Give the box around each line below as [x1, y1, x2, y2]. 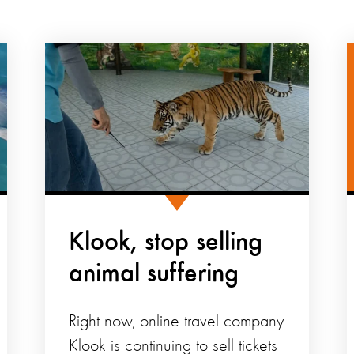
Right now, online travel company [68, 313, 284, 331]
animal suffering [68, 261, 239, 288]
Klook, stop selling [68, 229, 262, 257]
